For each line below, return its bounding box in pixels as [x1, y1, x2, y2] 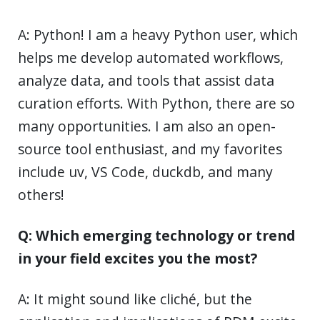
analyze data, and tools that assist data [18, 71, 274, 91]
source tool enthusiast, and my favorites [18, 139, 282, 159]
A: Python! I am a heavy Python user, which [18, 25, 298, 45]
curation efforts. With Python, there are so [18, 94, 295, 114]
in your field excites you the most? [18, 249, 257, 269]
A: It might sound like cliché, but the [18, 289, 252, 309]
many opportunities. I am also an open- [18, 116, 276, 136]
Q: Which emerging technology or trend [18, 226, 295, 246]
